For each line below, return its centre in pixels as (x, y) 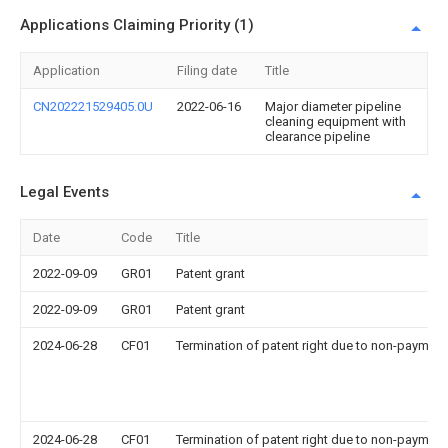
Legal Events (64, 192)
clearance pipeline (317, 136)
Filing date (207, 70)
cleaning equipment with (335, 121)
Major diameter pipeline (333, 106)
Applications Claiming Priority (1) (137, 25)
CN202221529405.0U (93, 106)
